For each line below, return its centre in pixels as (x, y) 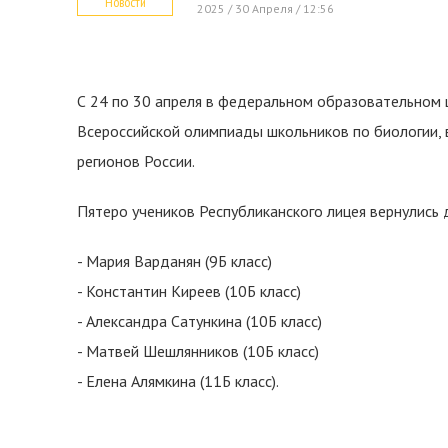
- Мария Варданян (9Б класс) (174, 261)
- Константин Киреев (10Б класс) (189, 291)
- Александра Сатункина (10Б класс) (199, 321)
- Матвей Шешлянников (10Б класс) (198, 351)
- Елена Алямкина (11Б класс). (178, 381)
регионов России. (136, 161)
